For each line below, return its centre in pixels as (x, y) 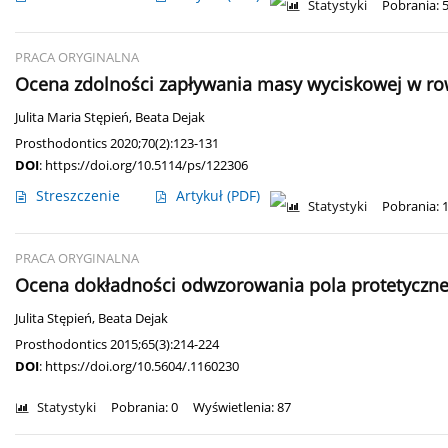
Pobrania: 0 (144, 408)
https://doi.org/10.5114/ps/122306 (146, 165)
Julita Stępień (53, 319)
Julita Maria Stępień (72, 118)
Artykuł (201, 196)
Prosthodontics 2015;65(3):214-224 (117, 344)
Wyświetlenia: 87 (242, 408)
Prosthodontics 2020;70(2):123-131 (117, 143)
